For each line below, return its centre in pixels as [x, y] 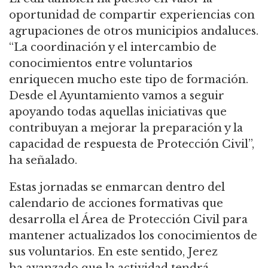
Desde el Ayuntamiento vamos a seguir [117, 96]
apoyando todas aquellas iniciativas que [118, 112]
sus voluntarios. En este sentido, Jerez [113, 252]
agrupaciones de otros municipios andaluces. [134, 31]
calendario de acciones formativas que [116, 204]
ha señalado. [43, 161]
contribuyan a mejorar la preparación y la [126, 128]
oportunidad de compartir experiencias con [132, 15]
